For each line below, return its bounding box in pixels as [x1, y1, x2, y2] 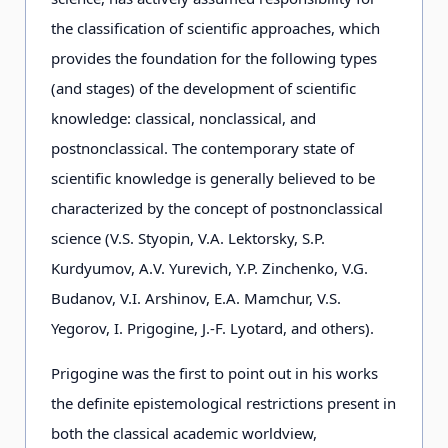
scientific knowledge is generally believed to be [51, 168, 375, 188]
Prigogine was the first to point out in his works [51, 363, 378, 383]
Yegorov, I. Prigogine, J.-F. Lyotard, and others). [51, 318, 374, 338]
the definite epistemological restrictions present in [51, 393, 396, 413]
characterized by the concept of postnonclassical [51, 198, 383, 218]
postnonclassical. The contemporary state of [51, 138, 354, 158]
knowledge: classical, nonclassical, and [51, 108, 316, 128]
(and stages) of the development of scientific [51, 78, 356, 98]
